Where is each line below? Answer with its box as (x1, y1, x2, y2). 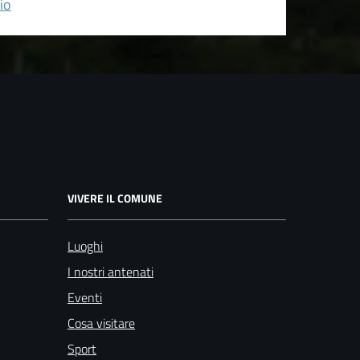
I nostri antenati (67, 261, 153, 281)
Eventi (67, 287, 102, 307)
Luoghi (67, 235, 103, 256)
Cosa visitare (67, 313, 135, 333)
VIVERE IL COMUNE (67, 189, 162, 207)
